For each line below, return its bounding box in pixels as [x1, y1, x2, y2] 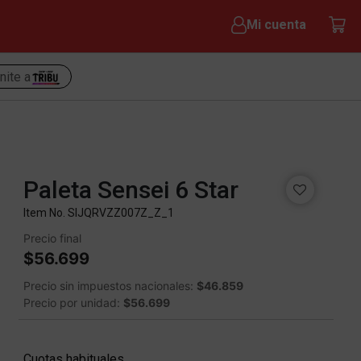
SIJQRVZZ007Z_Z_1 [67, 206, 174, 219]
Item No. [23, 206, 68, 219]
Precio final [23, 231, 81, 245]
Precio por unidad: [23, 296, 123, 309]
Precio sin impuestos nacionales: [23, 279, 197, 293]
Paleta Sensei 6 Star [23, 176, 239, 204]
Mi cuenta [246, 17, 306, 32]
